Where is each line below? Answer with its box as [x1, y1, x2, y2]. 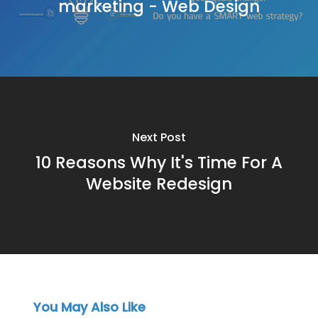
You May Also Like [33, 297, 146, 316]
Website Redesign [85, 172, 232, 195]
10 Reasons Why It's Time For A [35, 150, 283, 174]
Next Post [131, 128, 186, 146]
